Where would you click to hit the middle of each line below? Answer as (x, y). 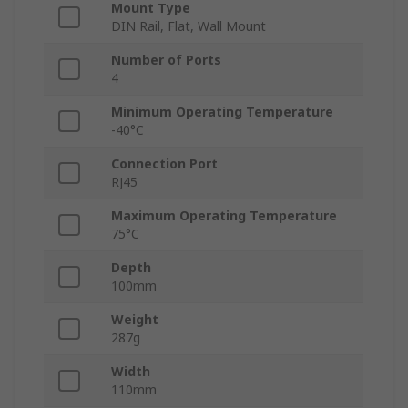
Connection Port (164, 164)
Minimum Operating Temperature (222, 112)
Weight (135, 320)
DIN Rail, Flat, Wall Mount (189, 26)
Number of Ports (166, 60)
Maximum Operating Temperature (224, 216)
